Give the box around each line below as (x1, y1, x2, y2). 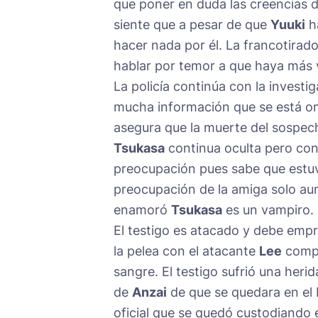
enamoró (114, 202, 171, 217)
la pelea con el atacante (114, 243, 259, 258)
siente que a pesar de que (114, 16, 270, 32)
